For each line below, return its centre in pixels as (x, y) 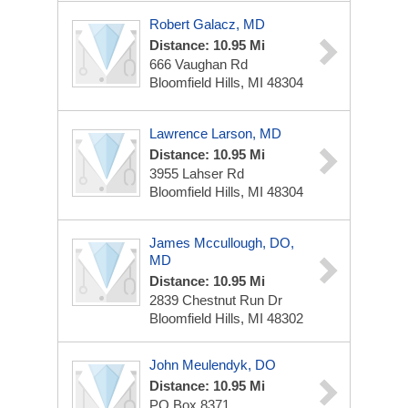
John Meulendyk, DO (213, 365)
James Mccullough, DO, (222, 243)
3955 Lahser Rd (197, 173)
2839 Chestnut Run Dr (216, 300)
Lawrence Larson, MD (215, 133)
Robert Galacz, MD (207, 24)
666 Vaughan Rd (199, 64)
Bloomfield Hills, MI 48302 (226, 318)
